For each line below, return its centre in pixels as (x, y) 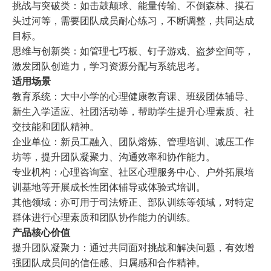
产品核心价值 (41, 233)
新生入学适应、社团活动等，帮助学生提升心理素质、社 (133, 112)
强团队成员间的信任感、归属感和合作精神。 (109, 263)
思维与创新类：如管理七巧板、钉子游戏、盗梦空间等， (133, 51)
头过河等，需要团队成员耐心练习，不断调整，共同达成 (133, 21)
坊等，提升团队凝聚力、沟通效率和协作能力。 (114, 157)
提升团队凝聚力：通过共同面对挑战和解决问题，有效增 (133, 248)
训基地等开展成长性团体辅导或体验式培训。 (109, 188)
